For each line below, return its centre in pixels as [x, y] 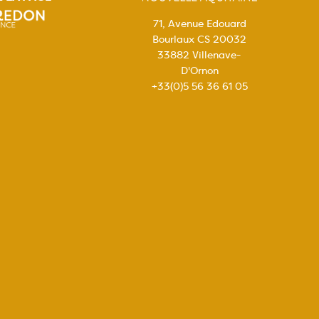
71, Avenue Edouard [199, 24]
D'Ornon [199, 71]
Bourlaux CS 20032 [199, 40]
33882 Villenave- [199, 55]
